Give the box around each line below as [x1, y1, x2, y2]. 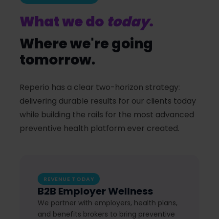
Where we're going [20, 34, 153, 54]
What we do [20, 12, 107, 32]
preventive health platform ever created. [20, 123, 179, 134]
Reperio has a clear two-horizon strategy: [20, 82, 180, 93]
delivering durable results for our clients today [20, 95, 196, 107]
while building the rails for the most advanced [20, 109, 194, 121]
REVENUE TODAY [44, 175, 94, 183]
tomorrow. [20, 50, 95, 70]
